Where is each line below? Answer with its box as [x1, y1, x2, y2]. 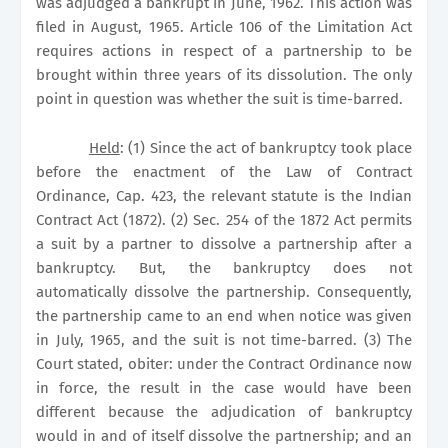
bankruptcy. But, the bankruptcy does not [36, 258, 412, 277]
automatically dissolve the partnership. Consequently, [36, 282, 412, 301]
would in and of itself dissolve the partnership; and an [36, 426, 412, 445]
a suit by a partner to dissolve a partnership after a [36, 234, 412, 253]
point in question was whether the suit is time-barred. [36, 89, 403, 108]
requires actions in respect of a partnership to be [36, 41, 412, 60]
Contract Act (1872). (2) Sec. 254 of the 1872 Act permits [36, 210, 412, 229]
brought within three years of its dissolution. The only [36, 65, 412, 84]
